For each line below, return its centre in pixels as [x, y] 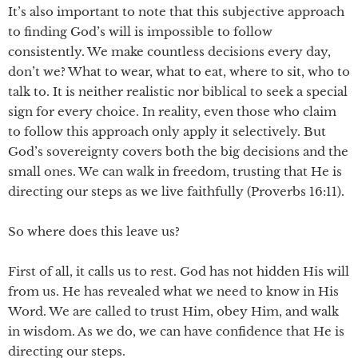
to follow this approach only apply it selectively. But [167, 131]
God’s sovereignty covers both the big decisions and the [178, 151]
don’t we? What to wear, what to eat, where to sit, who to [179, 72]
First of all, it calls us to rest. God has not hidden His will [179, 271]
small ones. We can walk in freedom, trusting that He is [175, 171]
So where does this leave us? [94, 231]
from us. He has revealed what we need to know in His [173, 291]
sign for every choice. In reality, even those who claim [172, 111]
